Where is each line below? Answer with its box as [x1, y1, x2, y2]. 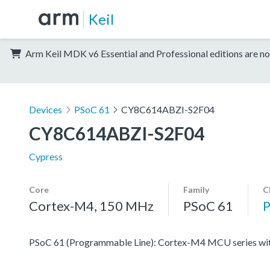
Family [183, 184, 209, 195]
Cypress [29, 150, 63, 162]
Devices [29, 103, 62, 115]
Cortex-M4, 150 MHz [29, 197, 154, 214]
